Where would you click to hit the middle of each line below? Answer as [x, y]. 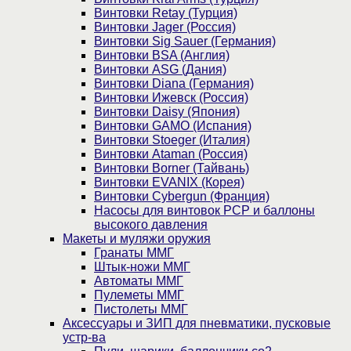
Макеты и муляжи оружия [137, 238]
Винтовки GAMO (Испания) [173, 125]
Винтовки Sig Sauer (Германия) [185, 41]
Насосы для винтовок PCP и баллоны [204, 210]
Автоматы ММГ [139, 280]
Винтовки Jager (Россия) [165, 27]
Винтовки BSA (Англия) [162, 55]
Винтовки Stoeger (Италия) [172, 139]
